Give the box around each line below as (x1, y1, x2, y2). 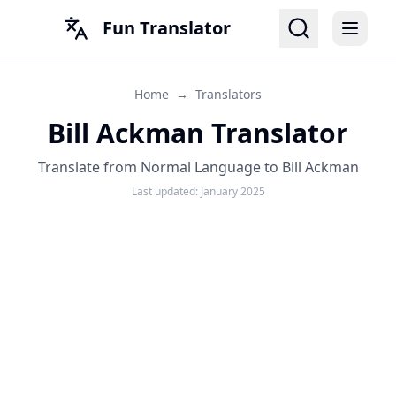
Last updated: (131, 184, 201, 199)
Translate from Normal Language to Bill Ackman (37, 157, 359, 177)
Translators (195, 86, 262, 103)
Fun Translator (103, 16, 231, 40)
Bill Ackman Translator (48, 115, 348, 151)
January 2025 (200, 184, 265, 199)
